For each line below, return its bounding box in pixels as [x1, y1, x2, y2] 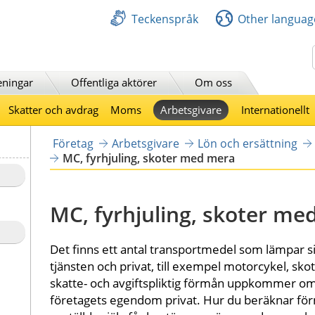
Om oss [195, 75, 232, 89]
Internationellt [240, 102, 309, 117]
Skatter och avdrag [8, 102, 98, 117]
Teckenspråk [131, 11, 198, 27]
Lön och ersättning [197, 135, 297, 151]
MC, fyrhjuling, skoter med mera [62, 150, 235, 166]
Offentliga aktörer [71, 75, 157, 89]
